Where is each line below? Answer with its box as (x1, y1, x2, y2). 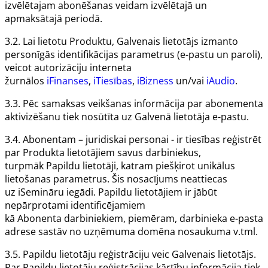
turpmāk (5, 159, 46, 173)
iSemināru (18, 185, 64, 199)
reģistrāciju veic (96, 248, 172, 261)
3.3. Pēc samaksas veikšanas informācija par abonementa (5, 97, 263, 111)
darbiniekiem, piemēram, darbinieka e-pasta (62, 212, 263, 226)
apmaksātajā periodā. (5, 12, 102, 26)
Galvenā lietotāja (135, 110, 210, 124)
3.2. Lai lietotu (5, 35, 69, 48)
